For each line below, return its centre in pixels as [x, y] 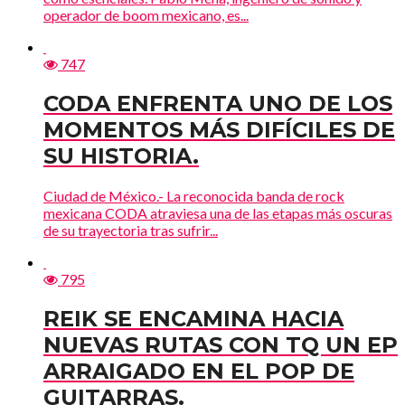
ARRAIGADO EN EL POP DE [199, 372]
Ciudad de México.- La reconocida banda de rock [194, 196]
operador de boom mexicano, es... [146, 15]
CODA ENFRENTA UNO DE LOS [218, 104]
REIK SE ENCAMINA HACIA [193, 319]
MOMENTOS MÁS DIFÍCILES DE [219, 130]
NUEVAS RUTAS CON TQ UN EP [221, 345]
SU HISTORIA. [121, 156]
